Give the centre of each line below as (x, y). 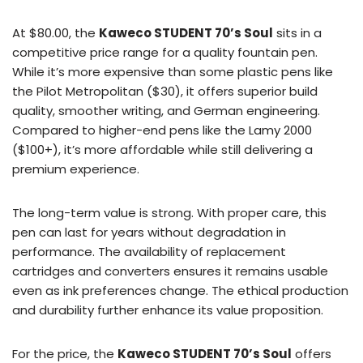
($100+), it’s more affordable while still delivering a (162, 149)
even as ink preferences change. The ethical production (180, 290)
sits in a (297, 32)
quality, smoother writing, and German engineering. (166, 110)
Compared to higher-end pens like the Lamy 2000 (162, 130)
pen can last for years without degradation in (149, 232)
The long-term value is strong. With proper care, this (169, 212)
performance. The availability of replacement (149, 251)
